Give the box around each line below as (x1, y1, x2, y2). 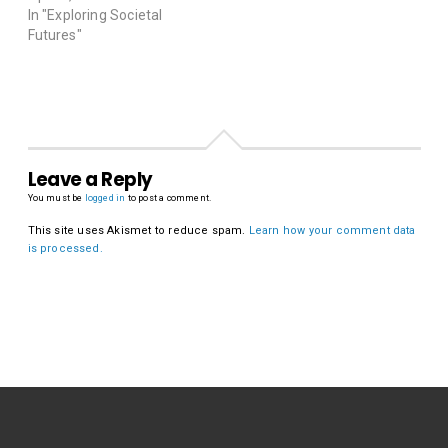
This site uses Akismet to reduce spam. (27, 224, 249, 238)
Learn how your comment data (248, 224, 416, 238)
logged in (84, 193, 126, 204)
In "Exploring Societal (27, 7, 163, 24)
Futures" (27, 27, 82, 44)
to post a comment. (125, 193, 211, 204)
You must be (27, 193, 85, 204)
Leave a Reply (27, 167, 153, 193)
